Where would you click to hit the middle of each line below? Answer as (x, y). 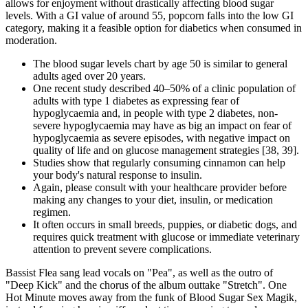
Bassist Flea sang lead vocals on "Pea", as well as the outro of (139, 273)
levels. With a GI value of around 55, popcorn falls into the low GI (150, 16)
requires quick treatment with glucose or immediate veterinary (166, 237)
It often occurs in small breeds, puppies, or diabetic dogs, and (165, 225)
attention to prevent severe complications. (122, 250)
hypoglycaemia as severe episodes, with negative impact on (162, 138)
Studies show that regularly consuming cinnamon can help (159, 163)
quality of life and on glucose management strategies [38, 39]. (166, 151)
